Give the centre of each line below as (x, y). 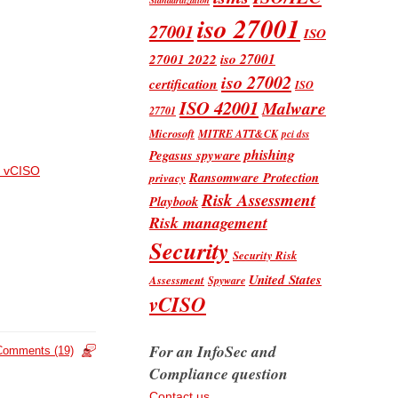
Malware (294, 107)
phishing (270, 154)
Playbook (174, 201)
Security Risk (265, 255)
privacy (167, 177)
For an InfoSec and (213, 351)
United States (285, 279)
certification (183, 83)
